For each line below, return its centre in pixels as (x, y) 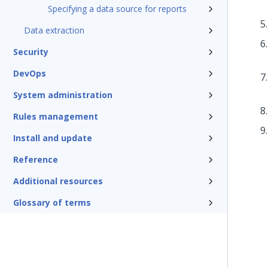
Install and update (53, 138)
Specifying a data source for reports (117, 9)
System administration (63, 95)
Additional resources (58, 181)
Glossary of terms (52, 202)
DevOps (30, 73)
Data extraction (54, 30)
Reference (36, 159)
